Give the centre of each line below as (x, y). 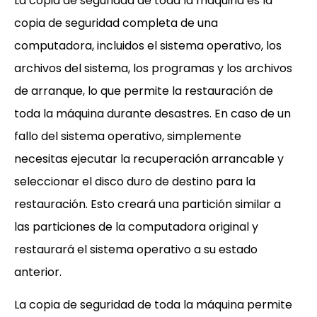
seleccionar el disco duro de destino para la (135, 181)
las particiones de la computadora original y (136, 227)
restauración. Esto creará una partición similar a (148, 204)
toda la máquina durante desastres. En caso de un (152, 114)
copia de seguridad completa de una (116, 23)
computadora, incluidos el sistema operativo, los (148, 46)
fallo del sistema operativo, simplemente (128, 136)
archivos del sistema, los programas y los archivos (153, 68)
